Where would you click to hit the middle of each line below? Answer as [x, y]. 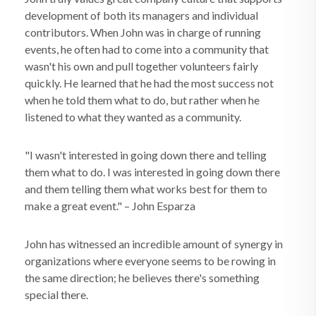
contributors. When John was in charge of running [143, 32]
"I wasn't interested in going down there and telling [146, 155]
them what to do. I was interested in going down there [152, 172]
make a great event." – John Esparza [110, 206]
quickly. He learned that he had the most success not [149, 83]
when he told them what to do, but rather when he [142, 100]
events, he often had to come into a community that [147, 49]
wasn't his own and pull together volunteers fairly [141, 66]
